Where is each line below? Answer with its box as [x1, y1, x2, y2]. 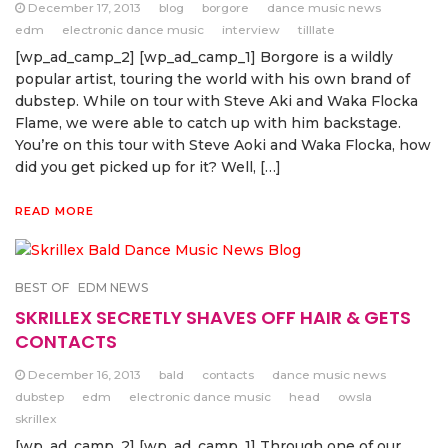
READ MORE [15, 204, 94, 219]
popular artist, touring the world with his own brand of [15, 70, 410, 89]
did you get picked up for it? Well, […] [15, 158, 281, 177]
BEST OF [15, 279, 69, 295]
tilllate [298, 22, 335, 38]
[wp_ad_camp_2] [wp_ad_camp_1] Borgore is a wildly [15, 48, 393, 67]
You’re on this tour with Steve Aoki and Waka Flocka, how [15, 136, 431, 155]
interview [222, 22, 280, 38]
